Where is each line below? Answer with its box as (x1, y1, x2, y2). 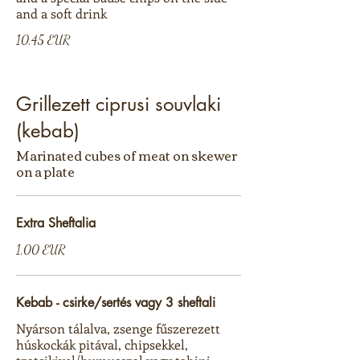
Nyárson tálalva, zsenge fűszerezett (16, 320, 220, 337)
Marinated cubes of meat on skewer (16, 143, 237, 167)
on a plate (16, 159, 75, 183)
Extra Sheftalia (16, 215, 96, 231)
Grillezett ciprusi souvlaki (16, 92, 221, 117)
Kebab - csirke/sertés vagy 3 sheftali (16, 294, 215, 311)
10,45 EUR (16, 32, 70, 47)
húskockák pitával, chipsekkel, (16, 336, 188, 353)
